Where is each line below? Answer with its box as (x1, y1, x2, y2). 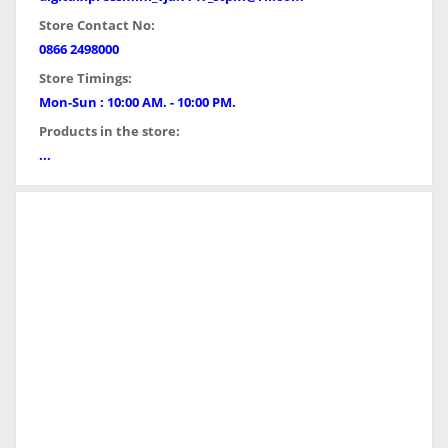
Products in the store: (39, 122, 180, 140)
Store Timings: (39, 69, 132, 87)
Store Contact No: (39, 16, 155, 34)
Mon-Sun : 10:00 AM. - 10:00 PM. (39, 93, 236, 111)
